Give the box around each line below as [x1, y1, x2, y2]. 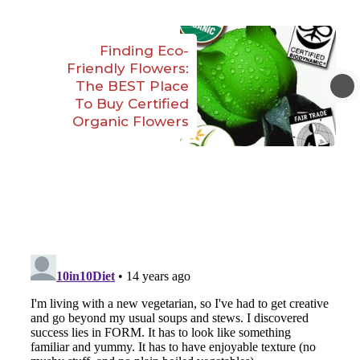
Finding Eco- [100, 43, 189, 59]
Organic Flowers [72, 113, 189, 129]
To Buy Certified [75, 96, 189, 112]
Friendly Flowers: [67, 60, 189, 76]
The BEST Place [76, 78, 189, 94]
